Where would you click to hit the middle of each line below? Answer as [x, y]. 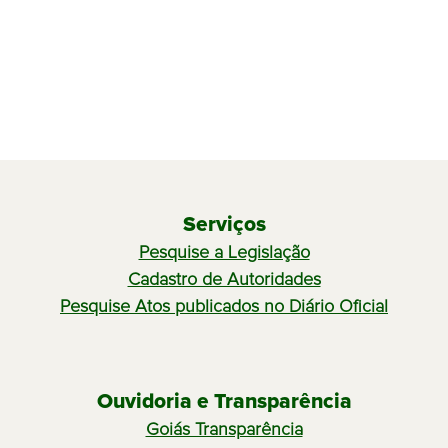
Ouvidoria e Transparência [224, 401]
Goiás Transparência [224, 429]
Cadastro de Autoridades [224, 279]
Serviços [224, 225]
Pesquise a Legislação [224, 253]
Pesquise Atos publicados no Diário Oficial [224, 306]
